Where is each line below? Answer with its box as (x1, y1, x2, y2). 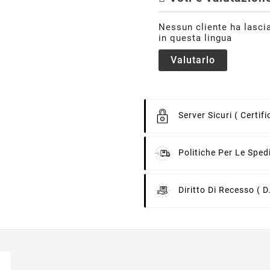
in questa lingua (159, 32, 232, 43)
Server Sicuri (178, 110, 234, 120)
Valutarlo (171, 54, 215, 66)
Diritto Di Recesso (178, 184, 257, 195)
